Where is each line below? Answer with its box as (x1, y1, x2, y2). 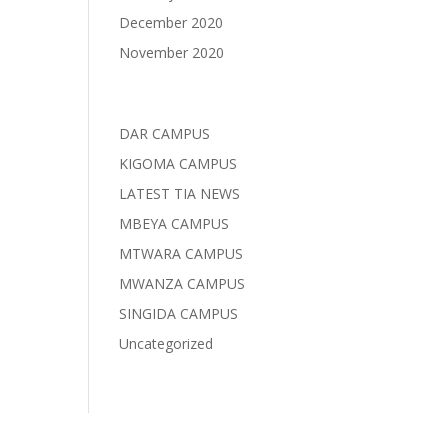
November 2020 (119, 43, 225, 62)
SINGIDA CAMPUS (119, 304, 239, 323)
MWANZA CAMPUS (119, 274, 246, 293)
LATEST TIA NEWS (119, 184, 241, 203)
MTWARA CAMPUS (119, 244, 244, 263)
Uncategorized (119, 334, 214, 353)
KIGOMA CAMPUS (119, 154, 238, 173)
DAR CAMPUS (119, 124, 211, 143)
